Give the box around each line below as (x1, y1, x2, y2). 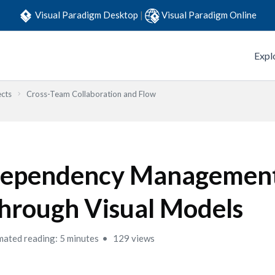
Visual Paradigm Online (161, 9, 257, 20)
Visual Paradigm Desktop (35, 9, 140, 20)
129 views (111, 233, 155, 244)
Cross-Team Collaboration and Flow (26, 89, 156, 99)
